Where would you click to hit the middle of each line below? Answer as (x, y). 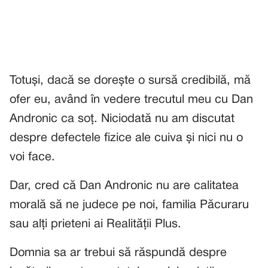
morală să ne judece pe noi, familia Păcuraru (129, 205)
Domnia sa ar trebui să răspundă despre (118, 253)
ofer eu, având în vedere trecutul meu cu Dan (131, 100)
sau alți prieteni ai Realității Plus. (95, 224)
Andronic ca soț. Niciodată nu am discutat (122, 119)
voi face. (32, 157)
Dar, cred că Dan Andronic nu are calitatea (124, 186)
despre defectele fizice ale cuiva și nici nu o (126, 138)
